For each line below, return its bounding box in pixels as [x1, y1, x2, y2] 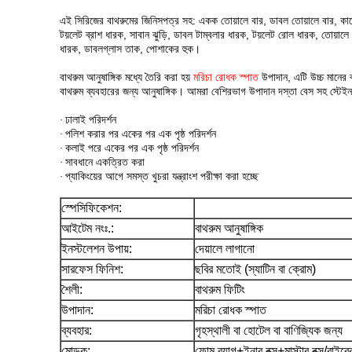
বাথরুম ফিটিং [195, 283, 245, 296]
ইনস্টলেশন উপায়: [61, 242, 132, 255]
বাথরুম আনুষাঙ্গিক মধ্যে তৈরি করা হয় [60, 71, 193, 83]
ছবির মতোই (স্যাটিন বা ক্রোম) [195, 262, 316, 276]
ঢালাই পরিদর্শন [65, 113, 116, 126]
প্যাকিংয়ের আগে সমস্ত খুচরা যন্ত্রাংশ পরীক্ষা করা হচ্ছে [65, 170, 258, 182]
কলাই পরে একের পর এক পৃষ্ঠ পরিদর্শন [65, 141, 199, 154]
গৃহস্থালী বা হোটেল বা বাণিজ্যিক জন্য [195, 324, 343, 337]
